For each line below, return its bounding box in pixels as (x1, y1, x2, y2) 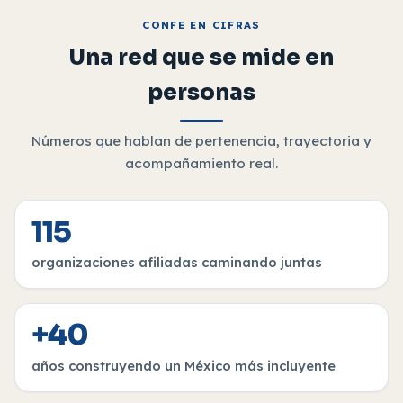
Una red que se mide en (69, 43, 334, 71)
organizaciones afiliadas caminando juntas (31, 253, 323, 271)
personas (148, 78, 255, 106)
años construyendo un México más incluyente (31, 356, 336, 374)
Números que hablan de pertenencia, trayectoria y (31, 132, 372, 150)
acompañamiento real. (125, 155, 278, 173)
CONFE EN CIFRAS (142, 17, 261, 31)
